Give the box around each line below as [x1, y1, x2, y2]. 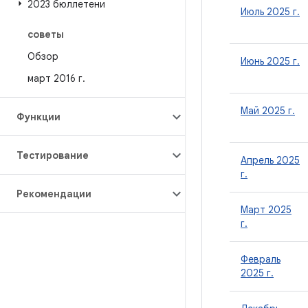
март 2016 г [27, 72, 82, 85]
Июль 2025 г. [241, 5, 300, 18]
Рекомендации [16, 188, 91, 200]
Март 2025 [241, 203, 291, 216]
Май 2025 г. [241, 104, 295, 117]
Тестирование [16, 149, 89, 162]
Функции [16, 111, 60, 123]
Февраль [241, 253, 280, 265]
